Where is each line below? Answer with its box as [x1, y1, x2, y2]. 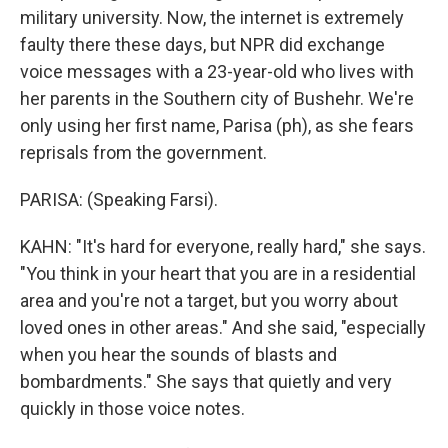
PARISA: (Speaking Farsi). [20, 188, 218, 210]
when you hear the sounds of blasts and [20, 343, 337, 365]
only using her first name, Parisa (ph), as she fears [20, 114, 414, 136]
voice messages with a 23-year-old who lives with [20, 60, 414, 82]
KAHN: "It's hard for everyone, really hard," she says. [20, 235, 426, 257]
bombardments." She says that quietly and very [20, 370, 392, 392]
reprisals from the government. [20, 141, 267, 163]
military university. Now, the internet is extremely [20, 6, 404, 28]
